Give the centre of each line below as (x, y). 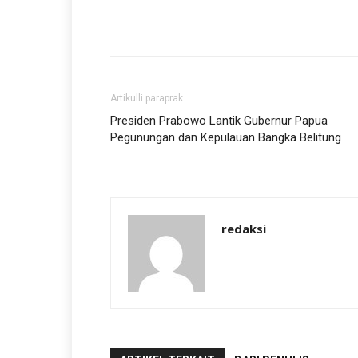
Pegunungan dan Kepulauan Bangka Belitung (227, 137)
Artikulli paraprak (147, 98)
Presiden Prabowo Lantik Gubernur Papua (219, 121)
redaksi (244, 229)
